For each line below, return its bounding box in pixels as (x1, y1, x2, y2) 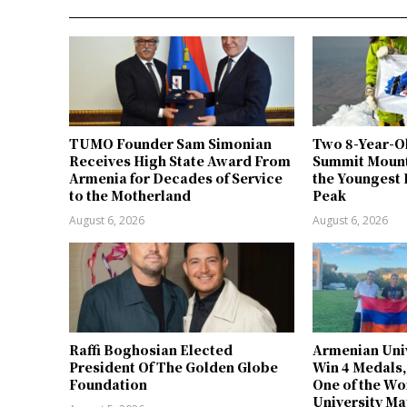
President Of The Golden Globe (69, 358, 278, 377)
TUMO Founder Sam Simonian (69, 134, 272, 153)
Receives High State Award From (69, 151, 291, 170)
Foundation (69, 375, 147, 394)
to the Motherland (69, 185, 191, 204)
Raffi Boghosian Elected (69, 341, 233, 360)
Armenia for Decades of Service (69, 168, 283, 187)
